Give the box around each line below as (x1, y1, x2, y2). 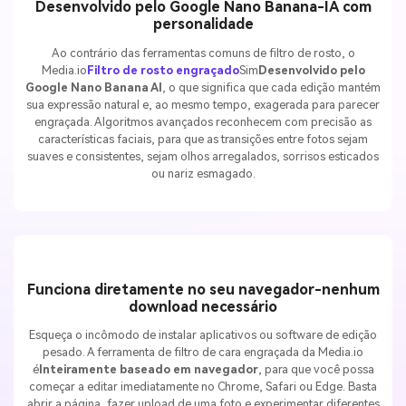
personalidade (152, 15, 254, 34)
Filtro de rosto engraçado (86, 63, 239, 77)
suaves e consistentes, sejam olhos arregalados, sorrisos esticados (27, 149, 379, 163)
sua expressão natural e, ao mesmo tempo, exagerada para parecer (26, 97, 380, 111)
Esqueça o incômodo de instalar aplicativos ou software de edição (29, 328, 377, 343)
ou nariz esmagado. (150, 166, 256, 180)
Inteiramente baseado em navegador (38, 362, 258, 377)
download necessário (129, 297, 277, 315)
